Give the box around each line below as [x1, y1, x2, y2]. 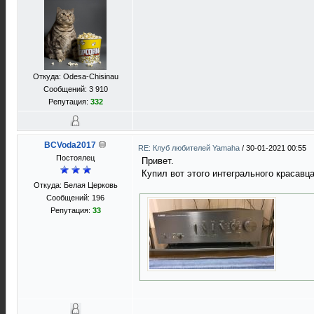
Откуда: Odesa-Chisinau [32, 72, 118, 81]
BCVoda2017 [44, 140, 96, 150]
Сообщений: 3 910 [43, 85, 108, 93]
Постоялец [56, 153, 95, 162]
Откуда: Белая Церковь [33, 181, 118, 189]
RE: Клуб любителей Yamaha [138, 144, 242, 152]
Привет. [142, 156, 174, 166]
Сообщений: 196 [46, 193, 104, 202]
